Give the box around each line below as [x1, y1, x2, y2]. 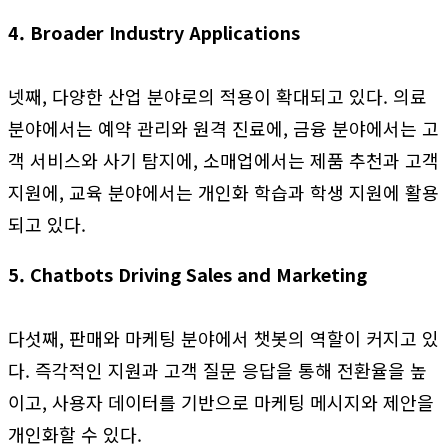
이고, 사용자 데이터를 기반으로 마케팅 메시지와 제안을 [8, 389, 434, 415]
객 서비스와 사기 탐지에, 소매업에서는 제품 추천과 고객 [8, 147, 439, 173]
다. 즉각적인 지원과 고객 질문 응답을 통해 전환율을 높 [8, 357, 427, 383]
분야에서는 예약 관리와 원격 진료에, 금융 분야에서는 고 [8, 115, 439, 141]
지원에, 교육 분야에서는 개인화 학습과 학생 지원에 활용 [8, 179, 439, 205]
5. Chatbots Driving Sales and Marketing [8, 261, 367, 287]
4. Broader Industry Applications [8, 19, 300, 45]
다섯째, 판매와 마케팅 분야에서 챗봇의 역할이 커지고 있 [8, 325, 439, 351]
